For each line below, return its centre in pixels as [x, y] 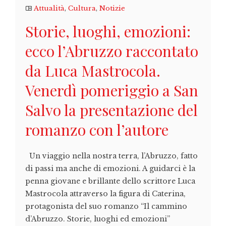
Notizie [112, 8]
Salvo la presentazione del [111, 110]
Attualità [49, 8]
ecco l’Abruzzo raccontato [112, 51]
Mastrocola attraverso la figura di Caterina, [105, 194]
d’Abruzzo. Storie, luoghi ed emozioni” [98, 219]
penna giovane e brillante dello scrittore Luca [110, 181]
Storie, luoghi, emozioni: [108, 31]
